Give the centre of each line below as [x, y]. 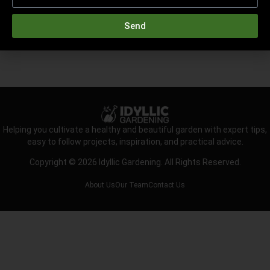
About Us [100, 185]
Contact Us [167, 185]
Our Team [132, 185]
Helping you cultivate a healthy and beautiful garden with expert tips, [135, 129]
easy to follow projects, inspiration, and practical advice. [135, 141]
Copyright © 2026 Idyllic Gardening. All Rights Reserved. [135, 162]
